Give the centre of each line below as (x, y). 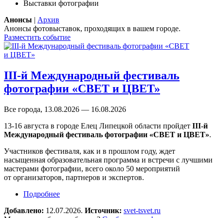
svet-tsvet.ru (142, 210)
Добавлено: (25, 210)
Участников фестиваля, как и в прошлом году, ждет (90, 151)
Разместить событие (37, 37)
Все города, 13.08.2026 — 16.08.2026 (65, 109)
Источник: (104, 210)
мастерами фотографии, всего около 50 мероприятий (92, 168)
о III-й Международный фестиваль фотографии (138, 194)
